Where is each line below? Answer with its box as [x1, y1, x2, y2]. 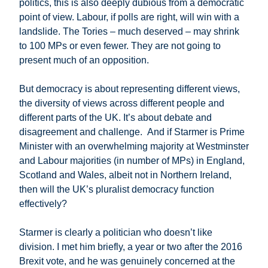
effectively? [19, 199, 67, 209]
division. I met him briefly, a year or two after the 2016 [19, 242, 242, 252]
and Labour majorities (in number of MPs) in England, [19, 156, 245, 166]
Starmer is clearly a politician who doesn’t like [19, 227, 212, 238]
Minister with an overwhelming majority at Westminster [19, 141, 249, 152]
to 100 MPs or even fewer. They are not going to [19, 41, 221, 51]
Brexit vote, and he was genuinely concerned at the [19, 256, 235, 267]
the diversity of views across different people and [19, 98, 224, 109]
